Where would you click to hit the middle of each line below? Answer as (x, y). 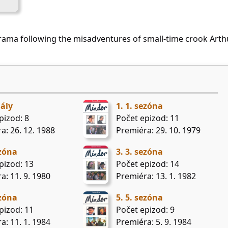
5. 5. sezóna (139, 198)
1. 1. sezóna (139, 106)
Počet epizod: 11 (147, 118)
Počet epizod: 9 (145, 210)
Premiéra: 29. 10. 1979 (158, 131)
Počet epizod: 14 (147, 164)
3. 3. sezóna (139, 152)
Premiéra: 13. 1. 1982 (156, 176)
